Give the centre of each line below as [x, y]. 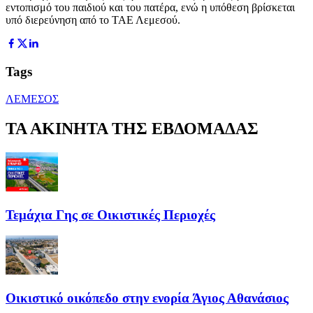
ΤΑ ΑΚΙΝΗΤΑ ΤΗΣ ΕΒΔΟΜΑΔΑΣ [132, 128]
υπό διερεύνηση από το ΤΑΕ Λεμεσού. [93, 20]
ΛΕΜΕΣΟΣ [32, 99]
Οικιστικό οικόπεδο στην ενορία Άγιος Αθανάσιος [147, 298]
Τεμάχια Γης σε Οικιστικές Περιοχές [110, 214]
